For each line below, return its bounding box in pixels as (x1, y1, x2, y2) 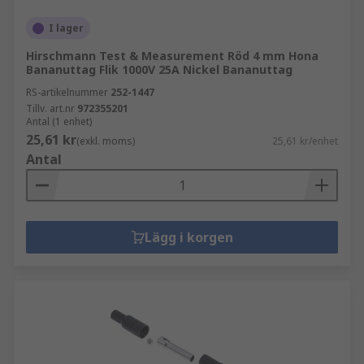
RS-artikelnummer (26, 85, 108, 99)
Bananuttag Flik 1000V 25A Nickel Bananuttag (26, 62, 292, 77)
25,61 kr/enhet (272, 134, 338, 148)
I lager (49, 21, 84, 35)
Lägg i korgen (144, 228, 233, 246)
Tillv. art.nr (26, 102, 75, 115)
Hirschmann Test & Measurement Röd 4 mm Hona (26, 48, 318, 63)
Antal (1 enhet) (26, 115, 92, 128)
